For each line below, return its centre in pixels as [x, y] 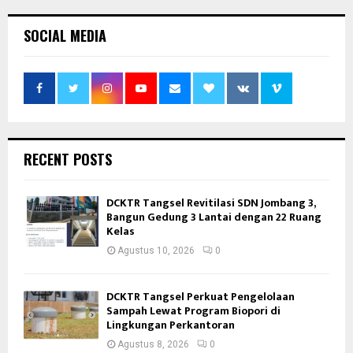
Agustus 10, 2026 [156, 251]
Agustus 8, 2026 [153, 345]
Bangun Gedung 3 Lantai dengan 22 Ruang [214, 217]
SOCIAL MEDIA [65, 36]
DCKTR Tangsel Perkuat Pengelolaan [201, 297]
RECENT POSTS [68, 160]
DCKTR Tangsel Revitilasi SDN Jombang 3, [211, 203]
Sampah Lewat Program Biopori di [193, 311]
